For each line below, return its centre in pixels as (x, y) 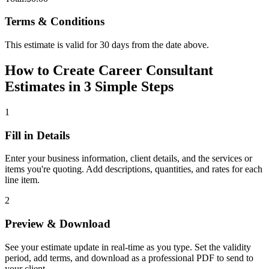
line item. (22, 180)
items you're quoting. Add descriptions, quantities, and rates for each (134, 169)
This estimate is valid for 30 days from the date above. (107, 45)
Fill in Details (37, 135)
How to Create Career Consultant (109, 71)
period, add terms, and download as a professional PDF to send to (129, 258)
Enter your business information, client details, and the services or (128, 159)
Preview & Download (58, 224)
